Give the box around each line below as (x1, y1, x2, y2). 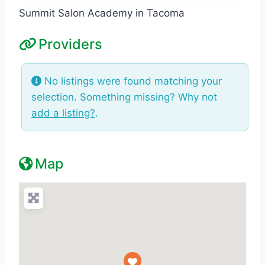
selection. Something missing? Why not (31, 91, 217, 103)
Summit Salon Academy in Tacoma (19, 7, 185, 19)
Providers (38, 35, 102, 53)
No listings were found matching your (41, 75, 222, 87)
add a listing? (31, 106, 95, 119)
